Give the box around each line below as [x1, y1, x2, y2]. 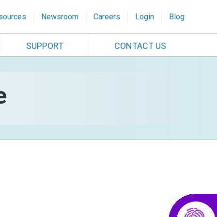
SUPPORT [26, 41, 63, 51]
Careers [93, 12, 120, 21]
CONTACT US [114, 41, 166, 51]
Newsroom [41, 12, 78, 21]
